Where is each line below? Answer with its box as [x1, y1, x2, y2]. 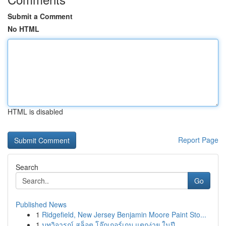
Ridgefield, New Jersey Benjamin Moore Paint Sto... [42, 209, 206, 219]
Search [16, 162, 38, 172]
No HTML [8, 24, 39, 34]
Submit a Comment [8, 11, 73, 21]
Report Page [178, 135, 218, 145]
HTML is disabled [8, 106, 63, 117]
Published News [16, 199, 67, 209]
